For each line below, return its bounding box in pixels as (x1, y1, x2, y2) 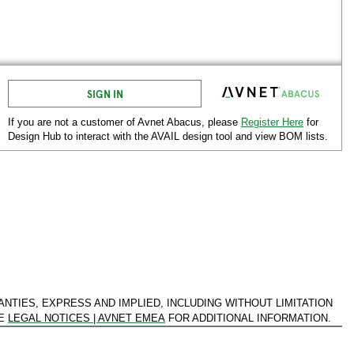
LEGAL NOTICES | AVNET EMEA (8, 312, 165, 324)
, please (201, 116, 241, 128)
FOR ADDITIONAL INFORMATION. (168, 312, 331, 324)
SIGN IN (86, 87, 123, 100)
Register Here (241, 116, 303, 128)
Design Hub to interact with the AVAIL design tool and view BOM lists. (8, 130, 328, 142)
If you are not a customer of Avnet (8, 116, 167, 128)
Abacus (167, 116, 201, 128)
